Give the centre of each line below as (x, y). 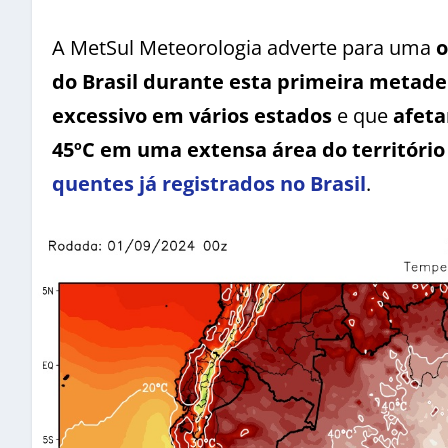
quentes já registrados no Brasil (209, 183)
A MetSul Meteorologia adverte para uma (244, 47)
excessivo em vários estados (192, 115)
